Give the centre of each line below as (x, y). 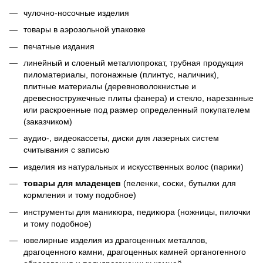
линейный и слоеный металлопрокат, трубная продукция (134, 63)
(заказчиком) (49, 121)
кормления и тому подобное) (80, 195)
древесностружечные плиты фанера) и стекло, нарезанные (139, 98)
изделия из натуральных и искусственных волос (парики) (134, 166)
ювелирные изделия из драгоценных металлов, (115, 240)
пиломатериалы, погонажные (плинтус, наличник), (121, 74)
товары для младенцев (73, 183)
